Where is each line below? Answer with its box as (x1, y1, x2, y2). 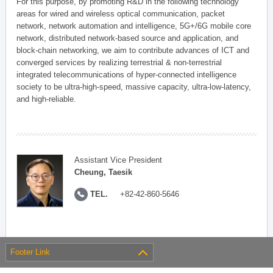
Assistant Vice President (74, 155, 163, 165)
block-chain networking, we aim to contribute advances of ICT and (16, 46, 250, 55)
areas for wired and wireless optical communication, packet (16, 9, 225, 18)
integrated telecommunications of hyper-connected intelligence (16, 70, 237, 79)
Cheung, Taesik (74, 168, 133, 177)
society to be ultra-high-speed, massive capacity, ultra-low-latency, (16, 82, 252, 91)
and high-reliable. (16, 94, 77, 104)
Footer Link (10, 247, 51, 257)
